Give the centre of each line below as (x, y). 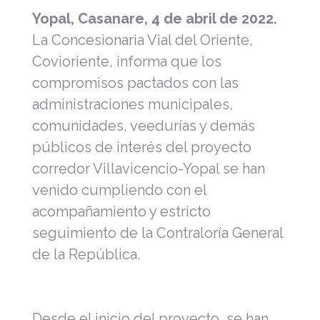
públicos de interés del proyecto (142, 147)
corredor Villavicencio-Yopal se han (149, 168)
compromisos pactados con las (135, 82)
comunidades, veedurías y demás (144, 125)
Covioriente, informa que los (127, 61)
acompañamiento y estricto (121, 211)
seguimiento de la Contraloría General (157, 232)
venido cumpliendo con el (119, 190)
